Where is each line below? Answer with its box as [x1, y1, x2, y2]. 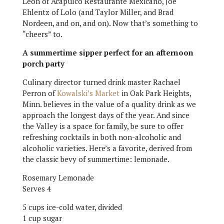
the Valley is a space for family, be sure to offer [22, 121, 183, 131]
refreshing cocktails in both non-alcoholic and [22, 132, 181, 142]
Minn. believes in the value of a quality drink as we [22, 99, 196, 109]
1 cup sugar [22, 213, 62, 223]
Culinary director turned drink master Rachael [22, 77, 180, 87]
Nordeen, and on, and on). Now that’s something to [22, 18, 198, 28]
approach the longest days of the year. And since [22, 110, 189, 120]
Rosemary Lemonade [22, 172, 94, 182]
